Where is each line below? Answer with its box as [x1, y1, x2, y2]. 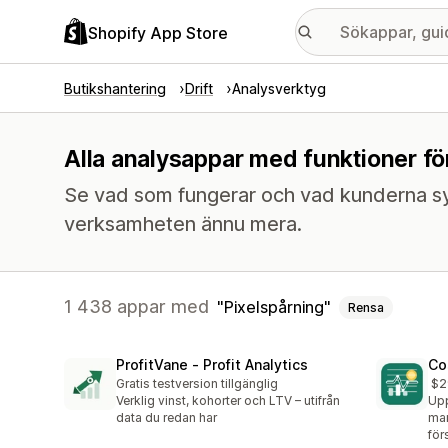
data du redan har [116, 410, 217, 426]
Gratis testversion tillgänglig [116, 376, 278, 392]
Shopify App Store [88, 22, 228, 43]
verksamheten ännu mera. [64, 212, 302, 236]
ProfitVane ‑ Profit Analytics [116, 356, 308, 374]
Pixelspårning [224, 296, 324, 317]
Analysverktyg [232, 80, 326, 97]
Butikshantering [64, 80, 166, 97]
